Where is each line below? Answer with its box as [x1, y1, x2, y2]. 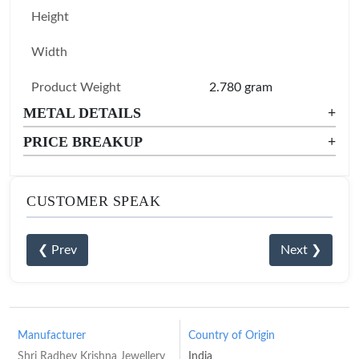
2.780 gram [209, 81, 272, 94]
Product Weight [31, 81, 121, 94]
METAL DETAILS [23, 105, 141, 121]
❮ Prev [38, 244, 77, 256]
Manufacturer [18, 330, 86, 341]
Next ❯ [280, 244, 321, 256]
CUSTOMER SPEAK [26, 193, 160, 209]
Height [31, 10, 69, 23]
